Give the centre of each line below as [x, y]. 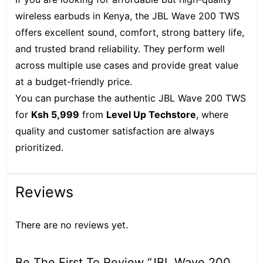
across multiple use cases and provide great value [127, 65]
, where [212, 114]
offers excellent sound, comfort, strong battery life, [130, 32]
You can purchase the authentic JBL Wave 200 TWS [131, 98]
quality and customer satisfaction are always [115, 131]
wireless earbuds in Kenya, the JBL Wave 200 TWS [127, 16]
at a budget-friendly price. [74, 82]
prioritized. [39, 147]
